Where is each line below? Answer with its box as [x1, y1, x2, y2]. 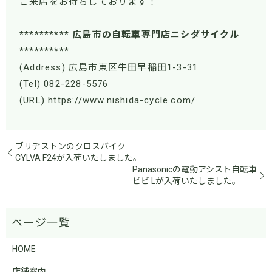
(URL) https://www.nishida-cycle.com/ [19, 95, 196, 106]
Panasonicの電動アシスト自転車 [132, 164, 257, 174]
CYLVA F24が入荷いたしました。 [15, 152, 141, 163]
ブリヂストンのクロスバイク [15, 141, 126, 151]
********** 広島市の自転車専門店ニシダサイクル [19, 29, 240, 41]
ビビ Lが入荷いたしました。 [132, 175, 240, 186]
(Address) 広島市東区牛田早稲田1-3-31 [19, 62, 199, 73]
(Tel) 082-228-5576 [19, 78, 109, 90]
